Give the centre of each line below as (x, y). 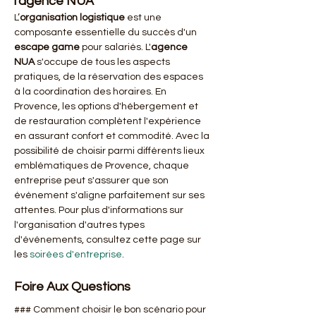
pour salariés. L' (115, 47)
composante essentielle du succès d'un (107, 32)
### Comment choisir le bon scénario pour (111, 310)
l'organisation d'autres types (80, 225)
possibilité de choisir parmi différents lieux (110, 151)
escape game (47, 47)
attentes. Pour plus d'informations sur (100, 210)
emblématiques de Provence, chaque (103, 166)
